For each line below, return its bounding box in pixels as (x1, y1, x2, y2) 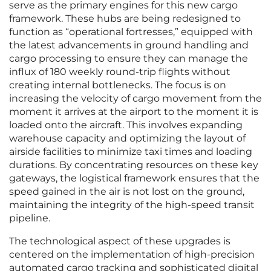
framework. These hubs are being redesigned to (9, 13, 241, 25)
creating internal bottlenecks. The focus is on (9, 79, 226, 91)
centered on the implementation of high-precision (9, 249, 255, 261)
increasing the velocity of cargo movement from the (9, 93, 262, 105)
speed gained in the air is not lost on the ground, (9, 186, 244, 198)
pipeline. (9, 212, 50, 224)
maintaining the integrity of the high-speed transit (9, 199, 255, 211)
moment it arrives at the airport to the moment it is (9, 106, 258, 118)
